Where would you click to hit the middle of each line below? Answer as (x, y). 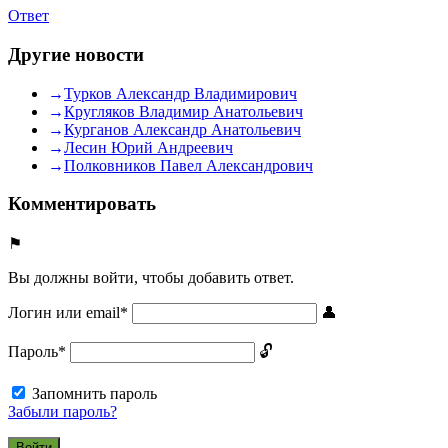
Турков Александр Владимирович (180, 93)
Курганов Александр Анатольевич (182, 129)
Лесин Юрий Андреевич (148, 147)
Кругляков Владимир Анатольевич (183, 111)
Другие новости (76, 54)
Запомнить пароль (94, 393)
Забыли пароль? (62, 411)
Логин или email (64, 312)
